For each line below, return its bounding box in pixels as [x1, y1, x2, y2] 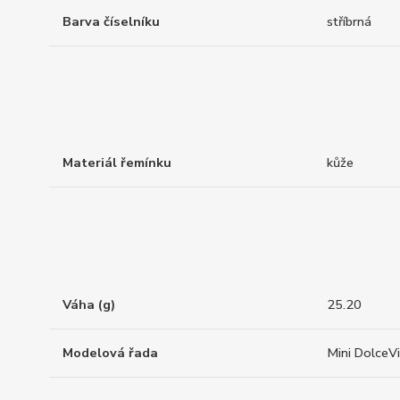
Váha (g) [62, 295, 115, 313]
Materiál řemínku [62, 154, 171, 172]
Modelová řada [62, 343, 158, 362]
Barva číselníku [62, 12, 160, 30]
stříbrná [327, 12, 371, 30]
